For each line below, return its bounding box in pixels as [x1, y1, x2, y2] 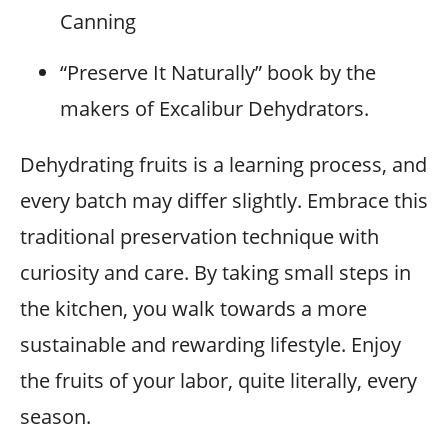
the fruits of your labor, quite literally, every [20, 367, 417, 394]
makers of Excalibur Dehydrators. [60, 95, 369, 122]
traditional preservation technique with [20, 223, 379, 250]
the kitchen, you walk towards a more [20, 295, 367, 322]
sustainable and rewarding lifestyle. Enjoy [20, 331, 401, 358]
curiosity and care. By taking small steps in [20, 259, 411, 286]
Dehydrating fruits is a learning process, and [20, 151, 427, 178]
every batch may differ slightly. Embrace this [20, 187, 428, 214]
